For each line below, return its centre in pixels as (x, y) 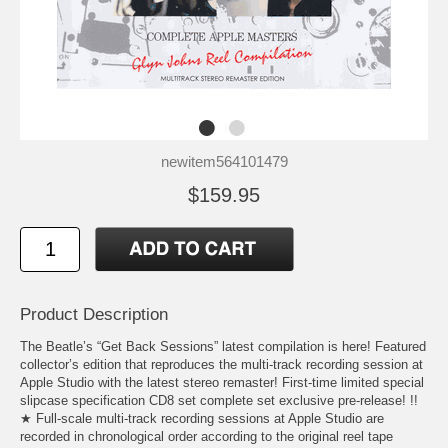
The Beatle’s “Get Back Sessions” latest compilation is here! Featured (223, 346)
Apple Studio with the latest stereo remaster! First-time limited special (222, 382)
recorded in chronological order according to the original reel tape (206, 436)
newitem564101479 (224, 161)
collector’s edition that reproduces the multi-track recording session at (221, 364)
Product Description (94, 314)
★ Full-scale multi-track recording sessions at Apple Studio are (202, 418)
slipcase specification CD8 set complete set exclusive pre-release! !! (219, 400)
